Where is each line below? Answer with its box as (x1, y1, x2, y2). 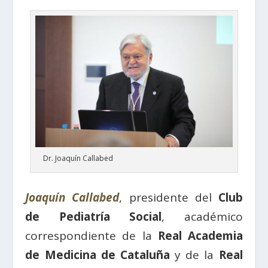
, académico (162, 209, 243, 225)
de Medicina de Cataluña (25, 247, 170, 263)
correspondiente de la (25, 228, 158, 244)
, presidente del (119, 190, 218, 206)
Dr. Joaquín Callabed (42, 153, 113, 164)
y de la (169, 247, 219, 263)
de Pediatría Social (25, 209, 162, 225)
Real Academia (157, 228, 243, 244)
